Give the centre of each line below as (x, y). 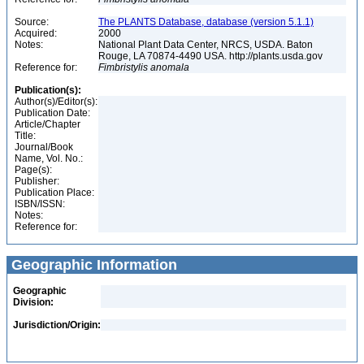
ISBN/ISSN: (40, 204)
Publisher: (37, 181)
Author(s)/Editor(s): (56, 102)
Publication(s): (48, 90)
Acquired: (36, 33)
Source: (32, 22)
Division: (33, 302)
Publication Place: (54, 193)
